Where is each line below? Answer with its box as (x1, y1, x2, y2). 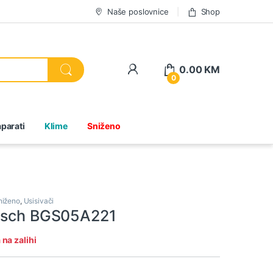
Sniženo (87, 121, 121, 132)
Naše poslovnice (107, 6, 169, 16)
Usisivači (23, 196, 54, 205)
